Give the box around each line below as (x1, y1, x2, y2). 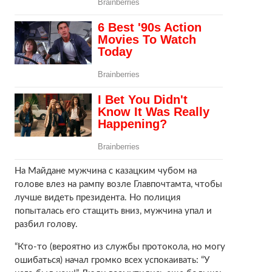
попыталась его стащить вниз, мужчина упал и (14, 206, 212, 216)
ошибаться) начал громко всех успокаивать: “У (14, 255, 209, 265)
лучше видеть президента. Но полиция (14, 192, 180, 202)
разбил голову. (14, 219, 78, 229)
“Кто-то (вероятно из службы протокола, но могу (14, 242, 225, 251)
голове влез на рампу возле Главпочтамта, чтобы (14, 179, 222, 189)
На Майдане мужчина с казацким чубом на (14, 166, 197, 175)
